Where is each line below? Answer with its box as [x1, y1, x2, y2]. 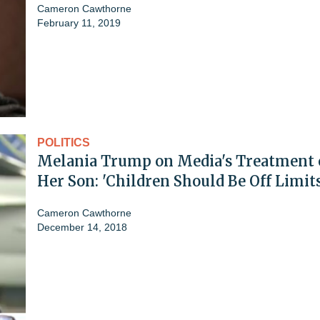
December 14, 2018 [37, 221, 127, 233]
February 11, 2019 [37, 16, 121, 29]
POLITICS [37, 136, 90, 149]
